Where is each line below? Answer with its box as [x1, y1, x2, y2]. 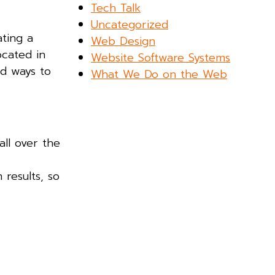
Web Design [91, 32, 156, 50]
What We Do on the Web [91, 65, 228, 83]
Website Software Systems [91, 48, 231, 66]
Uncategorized [91, 15, 169, 33]
